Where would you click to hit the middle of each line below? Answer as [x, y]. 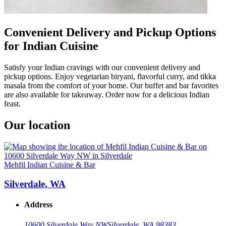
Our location [37, 125]
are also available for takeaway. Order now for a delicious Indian [107, 94]
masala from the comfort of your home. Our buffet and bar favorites [111, 85]
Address [38, 205]
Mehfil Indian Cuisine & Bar [50, 164]
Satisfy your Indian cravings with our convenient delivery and [102, 67]
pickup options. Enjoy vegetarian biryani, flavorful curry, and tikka [110, 76]
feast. [12, 103]
